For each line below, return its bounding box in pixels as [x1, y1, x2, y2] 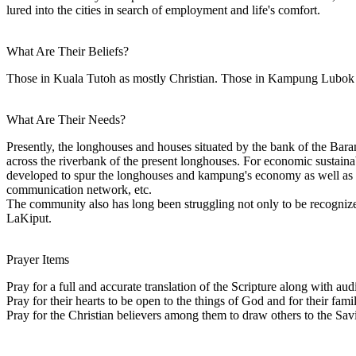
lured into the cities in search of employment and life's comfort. [6, 2, 320, 17]
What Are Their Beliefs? [6, 44, 129, 58]
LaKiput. [6, 211, 52, 225]
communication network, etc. [6, 182, 152, 196]
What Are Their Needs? [6, 112, 126, 126]
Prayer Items [6, 252, 69, 266]
